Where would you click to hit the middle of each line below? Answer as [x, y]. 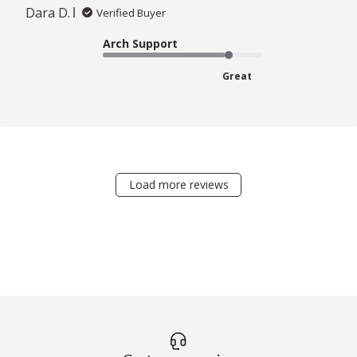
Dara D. [48, 12]
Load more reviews [178, 184]
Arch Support [140, 43]
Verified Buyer [131, 12]
